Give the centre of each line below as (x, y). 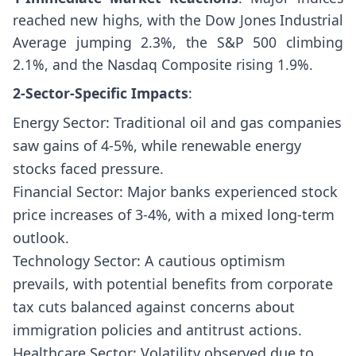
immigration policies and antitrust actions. (157, 330)
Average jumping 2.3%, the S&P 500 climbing (178, 42)
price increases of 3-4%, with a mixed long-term (174, 215)
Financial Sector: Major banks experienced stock (175, 192)
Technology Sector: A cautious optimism (149, 261)
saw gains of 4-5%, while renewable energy (157, 146)
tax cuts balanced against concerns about (154, 307)
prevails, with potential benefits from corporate (173, 284)
